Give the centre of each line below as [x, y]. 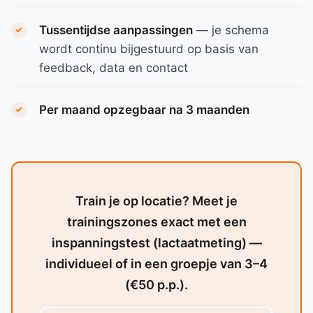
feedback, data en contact [114, 68]
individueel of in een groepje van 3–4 [156, 264]
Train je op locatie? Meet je [156, 201]
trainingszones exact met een [156, 222]
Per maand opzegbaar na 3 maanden [144, 110]
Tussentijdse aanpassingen [116, 30]
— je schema [231, 30]
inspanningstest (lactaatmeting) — [156, 243]
